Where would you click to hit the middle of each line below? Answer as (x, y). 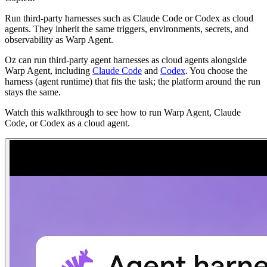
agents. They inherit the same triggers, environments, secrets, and (127, 29)
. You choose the (216, 70)
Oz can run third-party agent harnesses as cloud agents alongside (126, 60)
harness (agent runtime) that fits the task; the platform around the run (133, 81)
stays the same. (33, 92)
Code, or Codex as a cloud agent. (67, 123)
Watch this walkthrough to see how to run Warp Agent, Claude (123, 112)
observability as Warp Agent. (59, 39)
